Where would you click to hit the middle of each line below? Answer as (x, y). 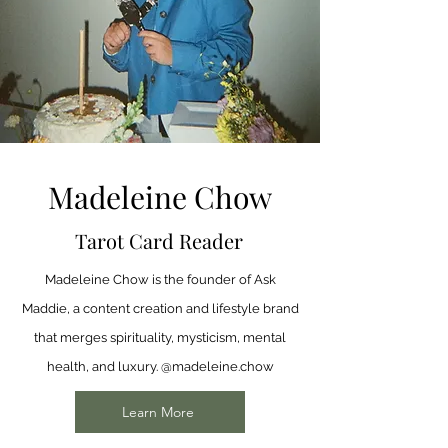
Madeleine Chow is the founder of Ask (160, 279)
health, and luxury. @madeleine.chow (160, 366)
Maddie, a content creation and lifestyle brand (160, 308)
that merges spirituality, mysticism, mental (160, 337)
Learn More (158, 412)
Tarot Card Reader (159, 240)
